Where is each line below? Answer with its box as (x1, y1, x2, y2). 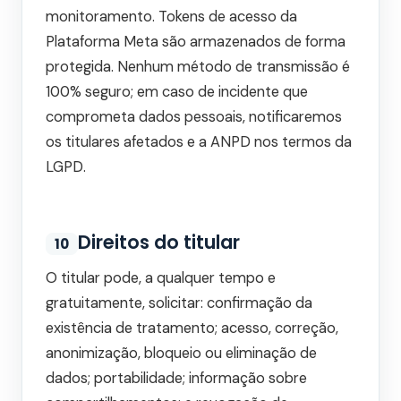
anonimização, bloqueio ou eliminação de (46, 344, 317, 363)
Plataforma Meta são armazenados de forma (46, 32, 346, 52)
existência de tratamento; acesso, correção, (46, 319, 338, 338)
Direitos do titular (78, 229, 240, 256)
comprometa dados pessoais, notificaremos (46, 107, 342, 127)
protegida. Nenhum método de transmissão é (46, 57, 350, 77)
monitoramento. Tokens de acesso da (46, 7, 297, 27)
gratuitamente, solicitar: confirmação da (46, 294, 312, 313)
